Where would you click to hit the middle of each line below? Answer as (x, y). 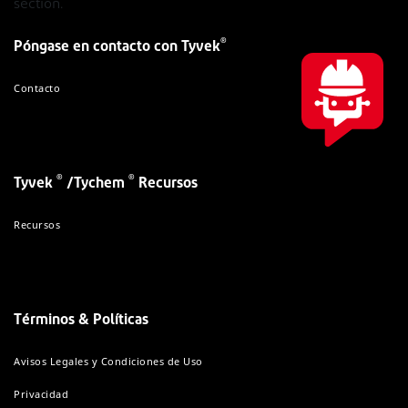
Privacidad (41, 394)
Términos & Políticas (81, 321)
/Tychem (96, 184)
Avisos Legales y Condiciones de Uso (108, 362)
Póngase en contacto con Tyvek (117, 48)
